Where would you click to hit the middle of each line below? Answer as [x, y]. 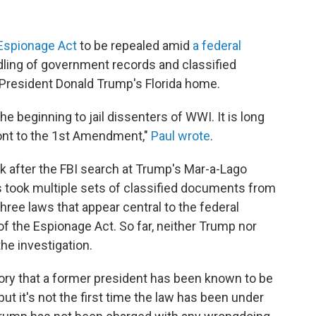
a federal [217, 45]
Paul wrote [181, 136]
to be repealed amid [135, 45]
